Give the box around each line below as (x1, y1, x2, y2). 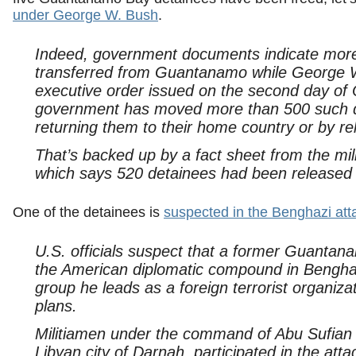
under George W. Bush (13, 7, 158, 24)
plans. (34, 297, 77, 315)
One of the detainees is (13, 204, 164, 221)
